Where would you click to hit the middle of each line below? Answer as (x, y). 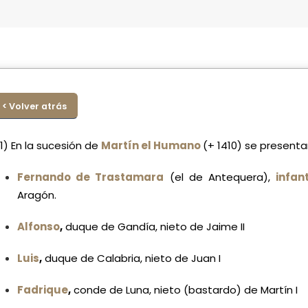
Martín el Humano (152, 146)
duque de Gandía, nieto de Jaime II (154, 227)
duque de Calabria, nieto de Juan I (131, 258)
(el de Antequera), (220, 177)
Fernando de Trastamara (91, 177)
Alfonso (38, 227)
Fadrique (43, 290)
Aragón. (37, 195)
